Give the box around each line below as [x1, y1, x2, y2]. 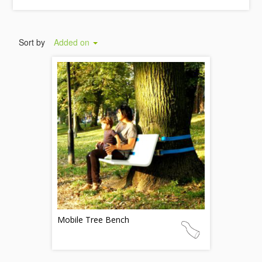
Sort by [19, 36, 46, 48]
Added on [54, 36, 92, 48]
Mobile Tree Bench [57, 214, 129, 225]
